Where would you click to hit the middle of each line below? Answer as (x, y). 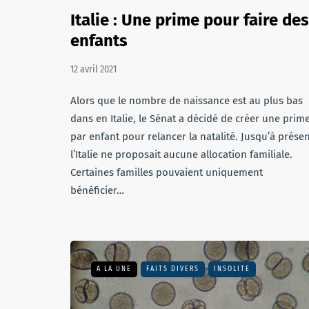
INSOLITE (232, 269)
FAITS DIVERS (173, 269)
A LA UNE (114, 269)
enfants (99, 41)
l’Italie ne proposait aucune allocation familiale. (181, 154)
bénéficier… (97, 190)
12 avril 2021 (93, 69)
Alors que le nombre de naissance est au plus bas (187, 101)
